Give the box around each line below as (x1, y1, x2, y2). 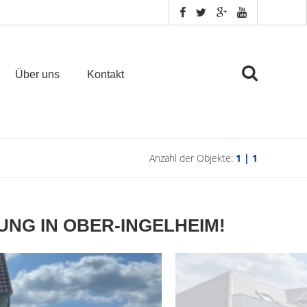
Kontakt (87, 68, 124, 80)
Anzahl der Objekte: (149, 151, 236, 164)
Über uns (15, 68, 60, 80)
